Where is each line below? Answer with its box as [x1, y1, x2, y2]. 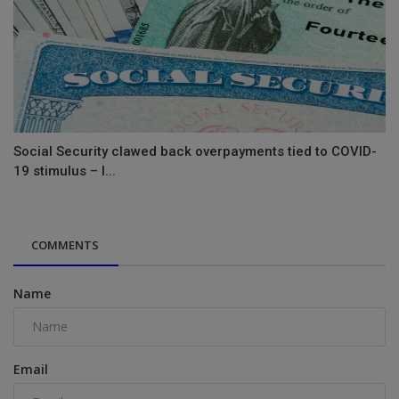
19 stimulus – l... [13, 162, 116, 179]
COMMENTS [31, 236, 99, 253]
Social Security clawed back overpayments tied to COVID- [13, 142, 377, 159]
